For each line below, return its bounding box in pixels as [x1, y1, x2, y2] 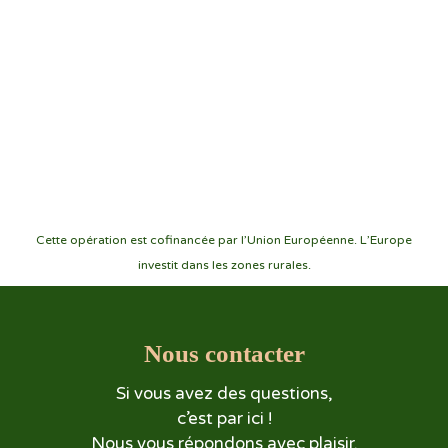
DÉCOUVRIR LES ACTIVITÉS [126, 27, 332, 46]
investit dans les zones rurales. [137, 258, 311, 273]
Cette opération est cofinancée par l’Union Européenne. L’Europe [36, 233, 412, 248]
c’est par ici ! [176, 408, 272, 430]
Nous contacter [143, 340, 305, 368]
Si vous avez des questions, [115, 383, 333, 405]
